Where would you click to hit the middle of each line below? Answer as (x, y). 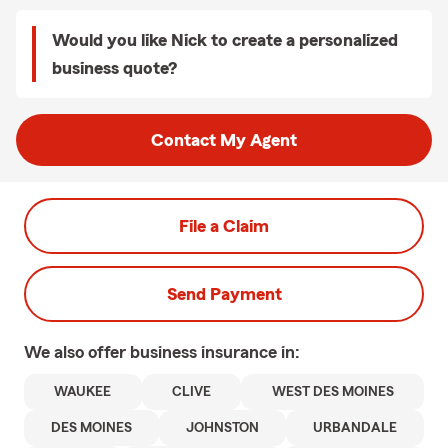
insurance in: (250, 352)
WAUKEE (83, 392)
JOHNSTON (222, 428)
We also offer (77, 352)
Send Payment (224, 294)
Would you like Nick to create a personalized (225, 40)
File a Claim (224, 226)
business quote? (114, 68)
